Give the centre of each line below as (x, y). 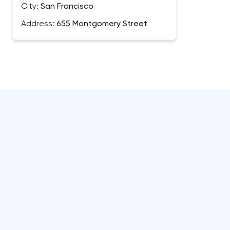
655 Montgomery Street (101, 24)
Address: (38, 24)
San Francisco (66, 7)
